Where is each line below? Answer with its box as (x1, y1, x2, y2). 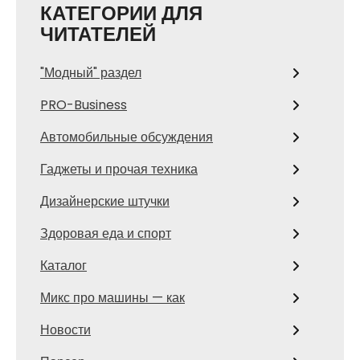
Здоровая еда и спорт (40, 224, 171, 243)
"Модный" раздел (40, 63, 141, 82)
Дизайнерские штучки (40, 192, 170, 211)
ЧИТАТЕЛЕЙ (40, 21, 156, 47)
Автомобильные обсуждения (40, 128, 213, 146)
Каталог (40, 256, 87, 275)
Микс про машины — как (40, 288, 185, 307)
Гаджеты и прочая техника (40, 160, 198, 178)
